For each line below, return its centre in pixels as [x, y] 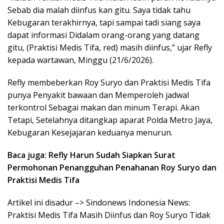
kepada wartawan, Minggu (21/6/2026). [80, 60]
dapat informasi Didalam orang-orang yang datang [103, 35]
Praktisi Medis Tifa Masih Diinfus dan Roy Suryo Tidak [109, 215]
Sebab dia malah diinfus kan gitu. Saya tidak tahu [99, 10]
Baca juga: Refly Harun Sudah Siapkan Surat [91, 155]
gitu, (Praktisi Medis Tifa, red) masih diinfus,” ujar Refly [110, 47]
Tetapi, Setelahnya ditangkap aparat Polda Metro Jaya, [110, 120]
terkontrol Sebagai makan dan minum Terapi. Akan [103, 107]
